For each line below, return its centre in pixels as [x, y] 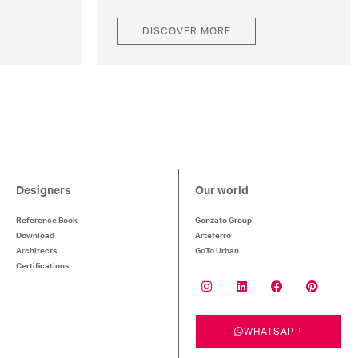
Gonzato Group [223, 221]
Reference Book [46, 221]
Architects [36, 251]
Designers [43, 191]
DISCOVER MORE [187, 32]
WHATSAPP [273, 332]
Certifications [42, 267]
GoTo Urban [217, 251]
